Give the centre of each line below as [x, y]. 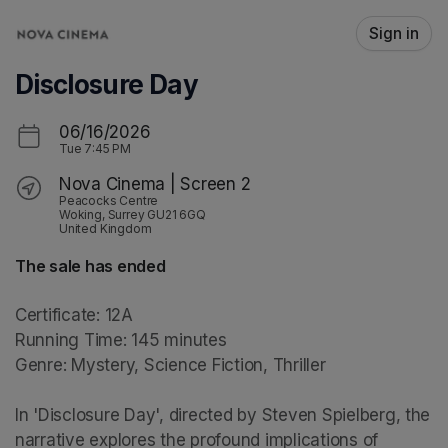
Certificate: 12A [74, 315]
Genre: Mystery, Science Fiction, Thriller [170, 365]
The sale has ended [90, 266]
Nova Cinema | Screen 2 [155, 184]
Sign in [394, 33]
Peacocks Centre [109, 200]
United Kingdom [105, 228]
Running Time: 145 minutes [121, 340]
